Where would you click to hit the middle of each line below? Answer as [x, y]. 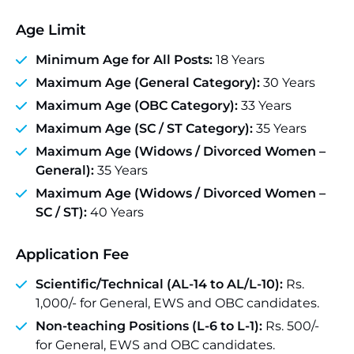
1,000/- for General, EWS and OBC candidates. [177, 303]
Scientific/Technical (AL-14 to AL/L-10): [159, 284]
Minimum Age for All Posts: [124, 60]
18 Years [239, 60]
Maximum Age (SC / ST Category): [144, 128]
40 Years [115, 212]
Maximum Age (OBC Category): [137, 105]
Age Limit [51, 30]
